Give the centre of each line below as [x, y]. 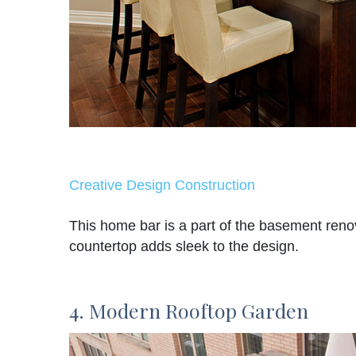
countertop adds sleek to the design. [184, 247]
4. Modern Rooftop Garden [189, 311]
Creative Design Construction [162, 186]
